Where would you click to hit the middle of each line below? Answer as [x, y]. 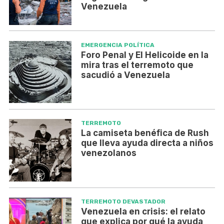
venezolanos [108, 153]
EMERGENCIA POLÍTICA [117, 45]
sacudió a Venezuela [125, 75]
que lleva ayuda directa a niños [147, 143]
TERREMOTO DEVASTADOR [123, 202]
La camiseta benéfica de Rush [145, 133]
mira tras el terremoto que [137, 65]
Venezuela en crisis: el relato [143, 212]
